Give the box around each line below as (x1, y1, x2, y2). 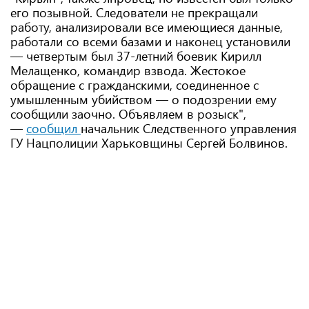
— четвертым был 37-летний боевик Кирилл (10, 48, 261, 64)
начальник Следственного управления (81, 120, 297, 137)
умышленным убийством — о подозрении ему (10, 91, 277, 108)
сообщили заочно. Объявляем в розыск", (10, 106, 246, 122)
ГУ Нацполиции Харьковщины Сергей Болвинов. (10, 134, 288, 151)
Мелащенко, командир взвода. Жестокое (10, 62, 246, 79)
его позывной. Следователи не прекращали (10, 4, 258, 21)
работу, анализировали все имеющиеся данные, (10, 19, 283, 35)
